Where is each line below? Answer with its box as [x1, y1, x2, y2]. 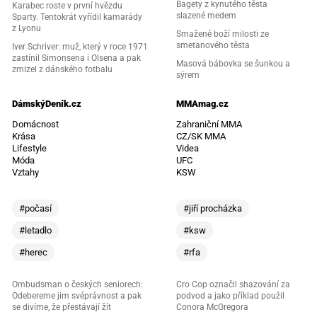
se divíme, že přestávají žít [11, 301, 111, 312]
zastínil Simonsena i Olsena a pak [11, 52, 141, 63]
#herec [18, 246, 47, 258]
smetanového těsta [176, 40, 250, 50]
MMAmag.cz [176, 98, 229, 109]
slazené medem [176, 10, 236, 21]
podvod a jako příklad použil [176, 290, 284, 301]
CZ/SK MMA [176, 130, 226, 142]
